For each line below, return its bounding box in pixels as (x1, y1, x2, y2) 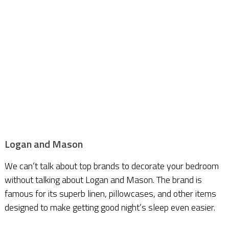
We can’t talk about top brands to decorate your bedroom (4, 159, 219, 173)
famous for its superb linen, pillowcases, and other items (4, 187, 216, 201)
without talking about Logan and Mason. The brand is (4, 173, 202, 187)
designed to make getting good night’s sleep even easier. (4, 200, 215, 215)
